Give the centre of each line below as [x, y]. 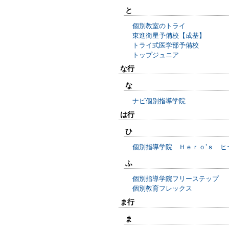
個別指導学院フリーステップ [176, 179]
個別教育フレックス [162, 188]
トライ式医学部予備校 [166, 45]
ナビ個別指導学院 [159, 101]
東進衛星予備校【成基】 [169, 36]
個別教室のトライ [159, 26]
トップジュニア [156, 55]
